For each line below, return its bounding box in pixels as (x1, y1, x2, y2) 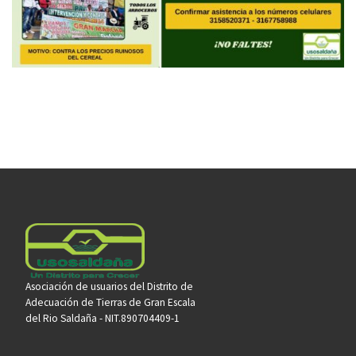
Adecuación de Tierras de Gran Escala (25, 295, 195, 309)
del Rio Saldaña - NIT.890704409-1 (25, 311, 180, 325)
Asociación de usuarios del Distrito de (25, 279, 193, 293)
